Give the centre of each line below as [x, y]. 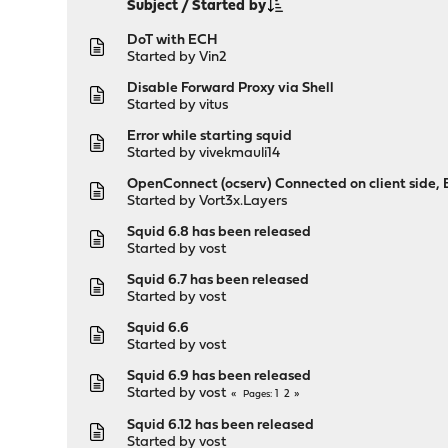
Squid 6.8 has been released [219, 232]
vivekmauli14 [240, 153]
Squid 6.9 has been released [219, 376]
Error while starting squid [210, 136]
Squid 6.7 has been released [218, 280]
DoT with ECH [172, 40]
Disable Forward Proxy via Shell [231, 88]
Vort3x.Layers [244, 201]
